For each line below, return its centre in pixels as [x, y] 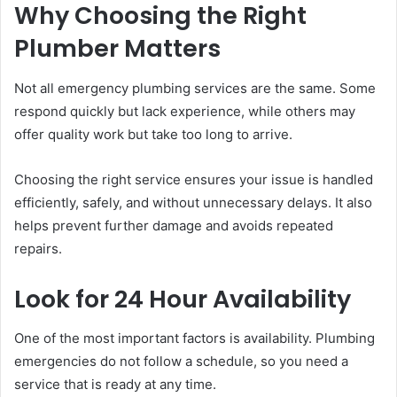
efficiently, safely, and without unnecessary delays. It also [193, 202]
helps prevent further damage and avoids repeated [174, 225]
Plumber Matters [117, 49]
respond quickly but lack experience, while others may [185, 111]
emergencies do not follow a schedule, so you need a [181, 362]
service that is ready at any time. [115, 385]
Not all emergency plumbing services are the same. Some [195, 88]
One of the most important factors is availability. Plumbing [195, 339]
